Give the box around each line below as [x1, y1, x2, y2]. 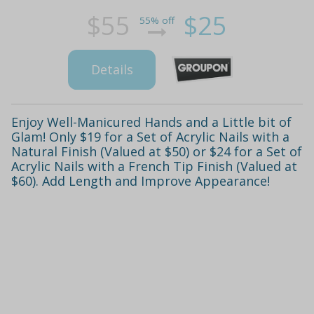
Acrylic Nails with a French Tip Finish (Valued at [11, 157, 297, 175]
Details [90, 61, 133, 78]
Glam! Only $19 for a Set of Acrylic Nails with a [11, 128, 289, 145]
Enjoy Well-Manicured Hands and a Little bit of [11, 113, 292, 130]
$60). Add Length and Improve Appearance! [11, 172, 270, 189]
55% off [139, 14, 175, 27]
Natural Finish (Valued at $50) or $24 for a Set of [11, 142, 302, 160]
